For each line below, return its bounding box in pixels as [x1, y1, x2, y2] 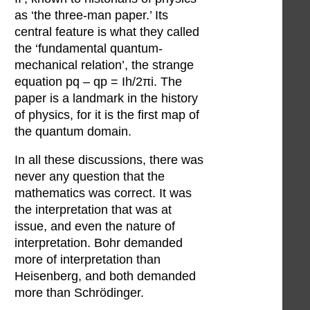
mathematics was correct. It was [15, 186, 192, 201]
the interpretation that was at [15, 203, 172, 217]
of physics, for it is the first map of [15, 107, 199, 122]
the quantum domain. [15, 124, 131, 138]
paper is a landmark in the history [15, 91, 198, 105]
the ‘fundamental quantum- [15, 41, 163, 55]
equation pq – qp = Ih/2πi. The [15, 74, 182, 89]
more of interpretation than [15, 253, 161, 267]
